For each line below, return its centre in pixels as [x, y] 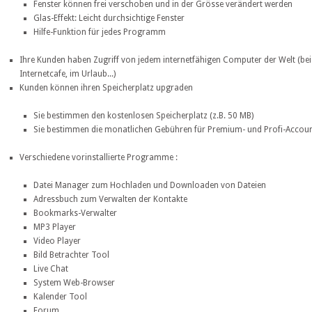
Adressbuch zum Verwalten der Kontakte [110, 200]
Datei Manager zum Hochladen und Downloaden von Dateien [150, 186]
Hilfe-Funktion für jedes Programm [100, 32]
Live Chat [51, 269]
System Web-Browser [74, 283]
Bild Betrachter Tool [71, 255]
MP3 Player [55, 227]
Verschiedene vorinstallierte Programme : [99, 158]
